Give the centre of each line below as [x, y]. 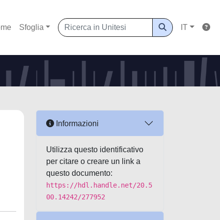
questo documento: [79, 173]
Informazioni [76, 123]
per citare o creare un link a [93, 161]
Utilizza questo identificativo [95, 150]
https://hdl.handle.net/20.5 [99, 185]
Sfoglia [31, 27]
